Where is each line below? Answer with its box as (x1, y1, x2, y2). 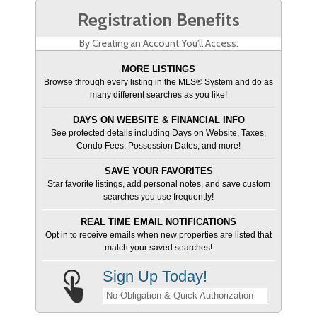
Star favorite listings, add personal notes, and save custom (47, 178, 270, 189)
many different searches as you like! (90, 89, 227, 100)
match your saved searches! (105, 242, 212, 253)
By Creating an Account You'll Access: (79, 36, 238, 50)
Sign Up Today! (103, 267, 207, 285)
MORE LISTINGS (152, 63, 195, 74)
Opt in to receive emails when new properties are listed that (45, 229, 272, 240)
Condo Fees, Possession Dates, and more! (76, 140, 241, 151)
